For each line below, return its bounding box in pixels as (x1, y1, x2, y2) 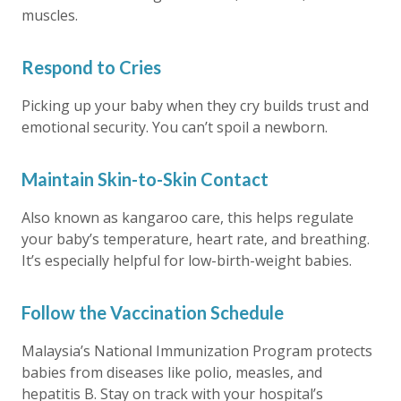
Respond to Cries (21, 56, 161, 78)
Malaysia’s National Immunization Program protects (21, 341, 372, 361)
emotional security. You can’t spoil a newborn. (21, 117, 328, 137)
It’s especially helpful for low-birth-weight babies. (21, 251, 352, 270)
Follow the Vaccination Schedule (21, 302, 284, 323)
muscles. (21, 5, 78, 25)
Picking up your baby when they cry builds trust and (21, 96, 369, 115)
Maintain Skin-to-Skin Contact (21, 168, 269, 190)
